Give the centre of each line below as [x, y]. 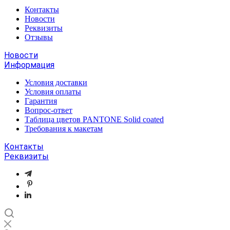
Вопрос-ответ [49, 110]
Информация [29, 65]
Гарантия [41, 101]
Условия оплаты [53, 92]
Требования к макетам [64, 129]
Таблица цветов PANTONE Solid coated [94, 119]
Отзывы [39, 37]
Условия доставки [56, 82]
